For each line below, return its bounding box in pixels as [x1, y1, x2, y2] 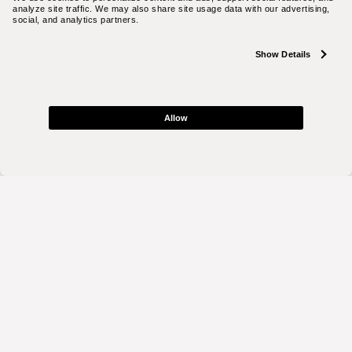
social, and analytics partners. [13, 14, 139, 24]
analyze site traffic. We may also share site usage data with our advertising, [13, 3, 330, 13]
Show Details [255, 49, 311, 59]
